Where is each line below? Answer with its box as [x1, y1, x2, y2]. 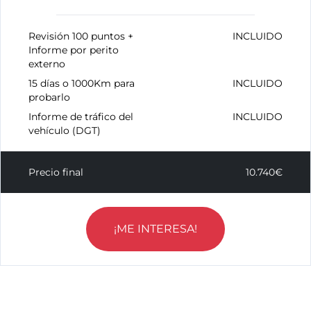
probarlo [28, 91, 70, 103]
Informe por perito [28, 44, 119, 56]
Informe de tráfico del [28, 110, 133, 123]
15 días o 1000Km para [28, 77, 135, 90]
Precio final [28, 166, 83, 178]
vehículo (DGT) [28, 124, 101, 137]
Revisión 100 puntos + [28, 30, 133, 42]
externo [28, 58, 65, 70]
